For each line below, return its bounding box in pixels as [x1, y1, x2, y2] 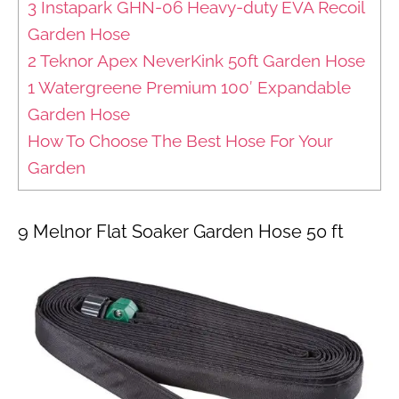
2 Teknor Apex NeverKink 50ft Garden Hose [28, 51, 365, 71]
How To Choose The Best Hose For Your [28, 131, 333, 151]
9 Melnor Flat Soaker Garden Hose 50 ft [18, 221, 344, 243]
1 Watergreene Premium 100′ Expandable [28, 77, 351, 98]
